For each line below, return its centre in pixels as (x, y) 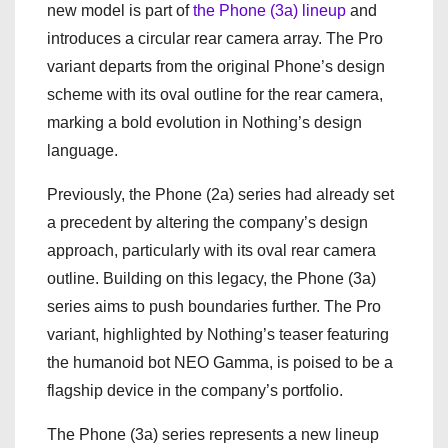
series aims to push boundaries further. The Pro (214, 306)
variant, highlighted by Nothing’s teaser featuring (218, 334)
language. (82, 150)
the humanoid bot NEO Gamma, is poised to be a (220, 362)
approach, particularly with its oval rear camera (211, 250)
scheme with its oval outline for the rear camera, (215, 94)
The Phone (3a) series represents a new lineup (213, 434)
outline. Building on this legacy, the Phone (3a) (211, 278)
